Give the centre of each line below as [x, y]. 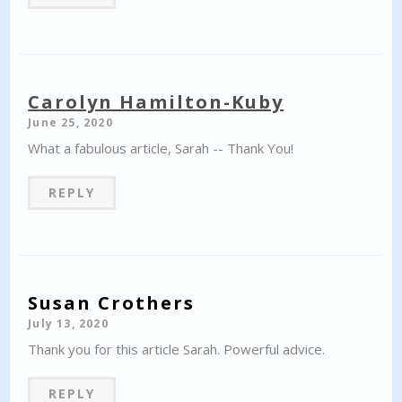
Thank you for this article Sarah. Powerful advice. [177, 349]
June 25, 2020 [70, 122]
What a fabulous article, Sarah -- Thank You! [161, 148]
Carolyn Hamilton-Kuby [156, 101]
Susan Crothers [112, 302]
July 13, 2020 [68, 323]
